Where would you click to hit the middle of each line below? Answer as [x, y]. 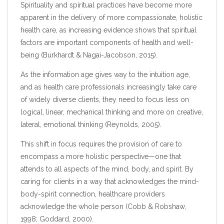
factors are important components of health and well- [107, 43]
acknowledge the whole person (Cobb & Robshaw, [103, 207]
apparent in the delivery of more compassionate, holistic [111, 18]
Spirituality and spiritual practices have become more [106, 5]
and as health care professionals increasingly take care [108, 87]
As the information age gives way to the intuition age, [105, 75]
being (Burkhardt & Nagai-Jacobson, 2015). [89, 55]
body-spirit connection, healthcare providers [93, 194]
